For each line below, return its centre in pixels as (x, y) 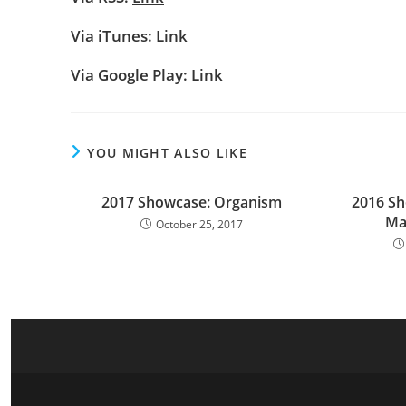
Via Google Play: (131, 75)
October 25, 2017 (199, 224)
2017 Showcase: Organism (191, 202)
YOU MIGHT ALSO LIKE (168, 153)
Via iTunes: (113, 36)
